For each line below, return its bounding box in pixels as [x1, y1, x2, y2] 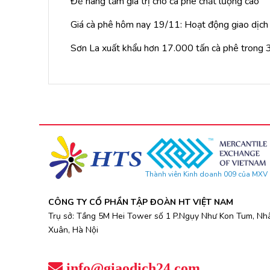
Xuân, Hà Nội [48, 224, 98, 236]
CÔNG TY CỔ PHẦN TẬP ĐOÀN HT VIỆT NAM [48, 196, 233, 208]
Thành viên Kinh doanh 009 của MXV [145, 169, 268, 180]
